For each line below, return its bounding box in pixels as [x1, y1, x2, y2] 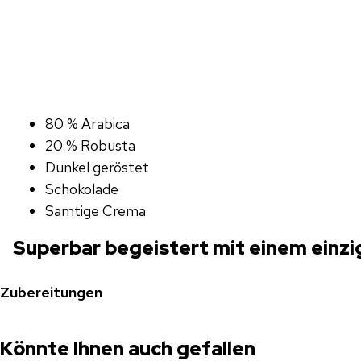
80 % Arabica [45, 114, 130, 133]
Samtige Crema [45, 201, 146, 220]
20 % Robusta [45, 135, 135, 155]
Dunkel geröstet [45, 157, 149, 176]
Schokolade [45, 179, 118, 198]
